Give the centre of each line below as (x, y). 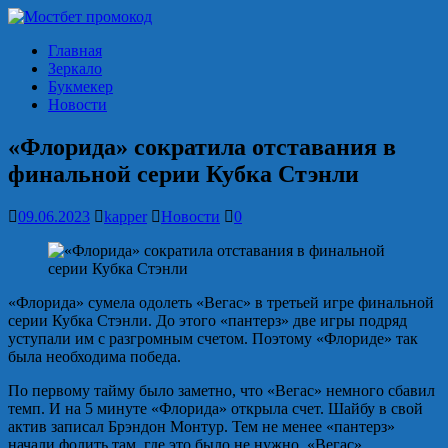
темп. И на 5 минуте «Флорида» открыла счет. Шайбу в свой (215, 408)
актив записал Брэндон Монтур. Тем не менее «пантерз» (201, 426)
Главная (75, 50)
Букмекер (80, 86)
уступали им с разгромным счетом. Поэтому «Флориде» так (213, 338)
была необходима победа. (94, 356)
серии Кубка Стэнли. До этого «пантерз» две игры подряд (207, 320)
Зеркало (75, 68)
